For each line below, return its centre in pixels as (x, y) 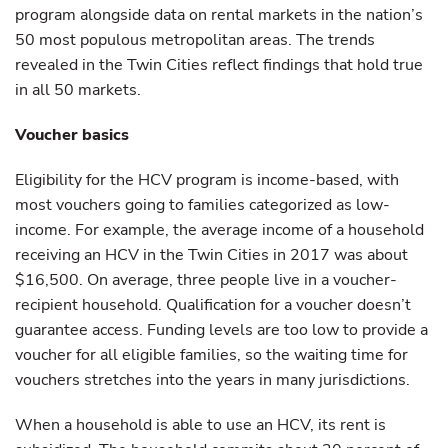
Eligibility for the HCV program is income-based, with (207, 180)
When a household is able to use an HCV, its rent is (200, 425)
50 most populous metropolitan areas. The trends (195, 40)
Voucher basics (72, 135)
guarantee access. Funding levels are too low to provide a (221, 330)
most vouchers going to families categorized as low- (202, 205)
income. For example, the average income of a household (219, 230)
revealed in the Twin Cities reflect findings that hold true (219, 65)
